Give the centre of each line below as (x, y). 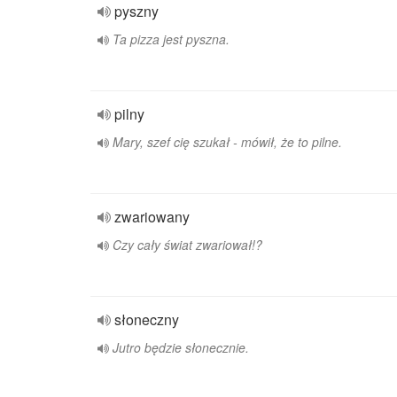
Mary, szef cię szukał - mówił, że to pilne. (227, 142)
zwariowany (152, 217)
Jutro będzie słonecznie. (181, 347)
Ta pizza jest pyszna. (171, 39)
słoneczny (147, 319)
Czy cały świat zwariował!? (187, 245)
